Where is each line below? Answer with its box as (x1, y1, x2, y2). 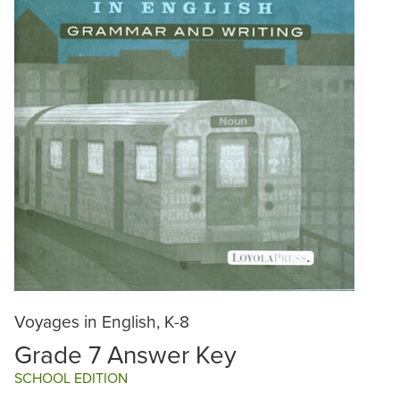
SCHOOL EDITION (14, 368, 128, 388)
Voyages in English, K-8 (14, 308, 189, 333)
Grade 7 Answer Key (14, 337, 237, 372)
